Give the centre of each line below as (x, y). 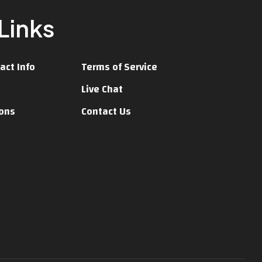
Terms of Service (119, 67)
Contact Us (106, 112)
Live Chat (102, 89)
